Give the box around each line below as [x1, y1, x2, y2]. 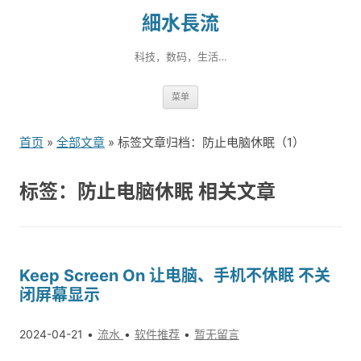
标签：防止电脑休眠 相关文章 [19, 180, 276, 203]
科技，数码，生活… [134, 50, 227, 63]
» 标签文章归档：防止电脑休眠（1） [105, 135, 305, 150]
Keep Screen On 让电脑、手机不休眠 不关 [19, 266, 330, 285]
